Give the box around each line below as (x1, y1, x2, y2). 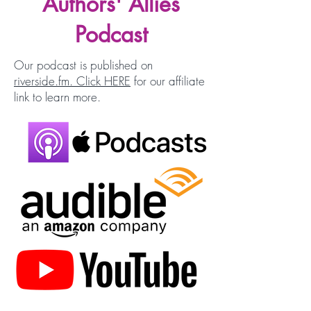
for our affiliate (131, 73, 205, 89)
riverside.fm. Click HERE (14, 73, 131, 89)
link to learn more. (14, 89, 104, 105)
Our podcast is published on (14, 57, 153, 73)
